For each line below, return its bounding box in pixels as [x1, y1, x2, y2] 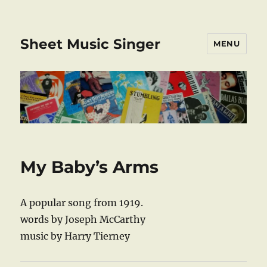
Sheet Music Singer [20, 35, 161, 52]
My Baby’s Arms [20, 157, 159, 178]
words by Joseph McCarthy [20, 213, 146, 226]
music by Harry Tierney [20, 230, 131, 243]
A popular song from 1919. [20, 197, 144, 209]
